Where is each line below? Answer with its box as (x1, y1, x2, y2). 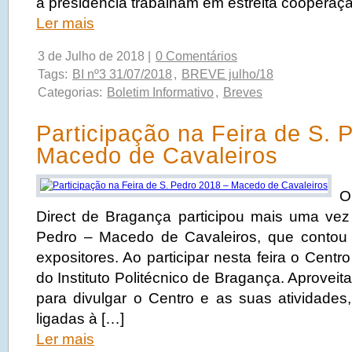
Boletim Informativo (107, 86, 214, 99)
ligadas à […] (36, 310, 124, 327)
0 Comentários (156, 49, 237, 63)
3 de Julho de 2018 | (38, 49, 154, 63)
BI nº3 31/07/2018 (72, 68, 172, 81)
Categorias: (38, 86, 105, 99)
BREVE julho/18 (181, 68, 273, 81)
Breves (223, 86, 262, 99)
